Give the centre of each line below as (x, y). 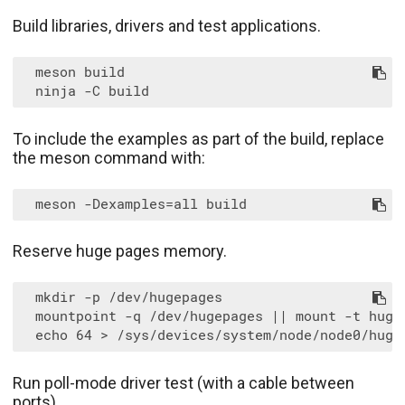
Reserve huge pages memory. (120, 251)
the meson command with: (109, 157)
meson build (72, 72)
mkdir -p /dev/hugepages (121, 298)
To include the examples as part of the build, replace (198, 138)
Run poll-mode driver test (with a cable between (184, 382)
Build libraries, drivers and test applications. (167, 26)
